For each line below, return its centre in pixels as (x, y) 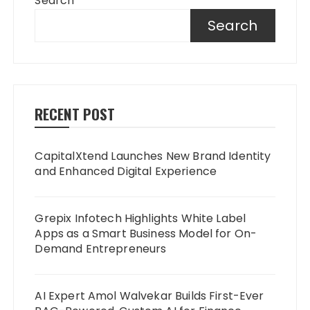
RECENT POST (75, 113)
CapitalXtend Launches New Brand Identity (153, 156)
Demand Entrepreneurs (101, 248)
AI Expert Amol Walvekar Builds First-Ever (149, 295)
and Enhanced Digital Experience (126, 171)
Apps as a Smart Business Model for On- (146, 233)
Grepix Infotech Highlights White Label (140, 218)
